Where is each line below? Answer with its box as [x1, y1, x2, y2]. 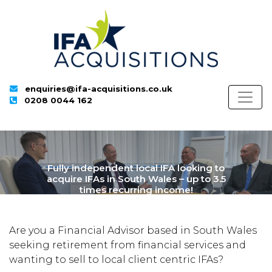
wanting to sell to [9, 254, 101, 265]
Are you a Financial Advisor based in [9, 225, 193, 236]
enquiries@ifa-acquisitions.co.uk [25, 84, 173, 93]
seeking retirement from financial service [9, 239, 219, 251]
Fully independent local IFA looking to [47, 162, 225, 174]
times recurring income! [79, 184, 193, 195]
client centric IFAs [128, 254, 218, 265]
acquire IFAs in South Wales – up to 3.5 [46, 173, 226, 185]
